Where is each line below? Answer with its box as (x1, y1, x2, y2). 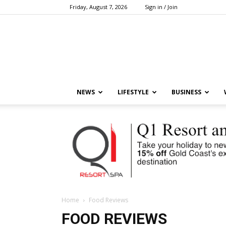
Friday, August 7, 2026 (70, 3, 127, 11)
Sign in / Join (145, 3, 178, 11)
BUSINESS (172, 88, 201, 96)
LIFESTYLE (118, 88, 149, 96)
